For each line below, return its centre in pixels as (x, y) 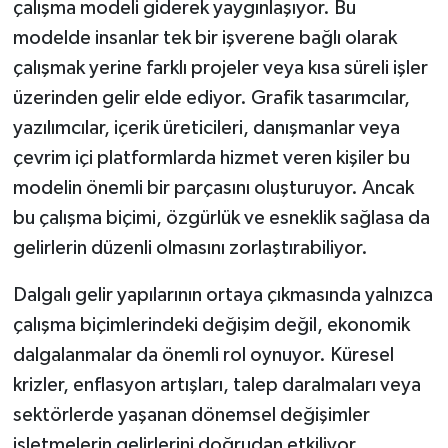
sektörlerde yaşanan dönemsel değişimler (191, 415)
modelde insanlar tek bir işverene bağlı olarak (204, 38)
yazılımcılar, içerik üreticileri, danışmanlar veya (206, 128)
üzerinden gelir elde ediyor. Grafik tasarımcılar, (211, 98)
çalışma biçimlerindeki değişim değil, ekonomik (211, 325)
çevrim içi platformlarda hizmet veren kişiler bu (211, 158)
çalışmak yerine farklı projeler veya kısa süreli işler (220, 68)
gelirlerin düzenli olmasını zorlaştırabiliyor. (190, 248)
